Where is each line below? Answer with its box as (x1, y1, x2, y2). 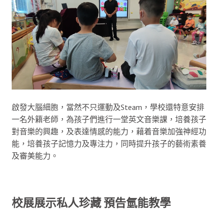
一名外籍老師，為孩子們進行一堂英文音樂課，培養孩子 (12, 114, 206, 124)
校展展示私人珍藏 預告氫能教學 (12, 196, 171, 210)
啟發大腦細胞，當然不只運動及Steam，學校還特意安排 (12, 102, 204, 112)
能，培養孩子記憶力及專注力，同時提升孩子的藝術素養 (12, 138, 206, 148)
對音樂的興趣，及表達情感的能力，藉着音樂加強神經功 (12, 126, 206, 136)
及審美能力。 (12, 150, 58, 161)
